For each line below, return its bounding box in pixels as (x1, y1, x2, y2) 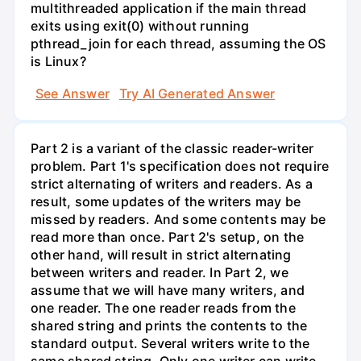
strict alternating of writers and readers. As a (31, 175, 313, 192)
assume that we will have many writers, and (31, 281, 305, 298)
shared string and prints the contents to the (31, 317, 308, 334)
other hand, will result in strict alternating (31, 246, 292, 263)
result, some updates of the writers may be (31, 193, 301, 210)
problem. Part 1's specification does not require (31, 157, 330, 174)
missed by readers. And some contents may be (31, 210, 326, 227)
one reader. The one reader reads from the (31, 299, 296, 316)
